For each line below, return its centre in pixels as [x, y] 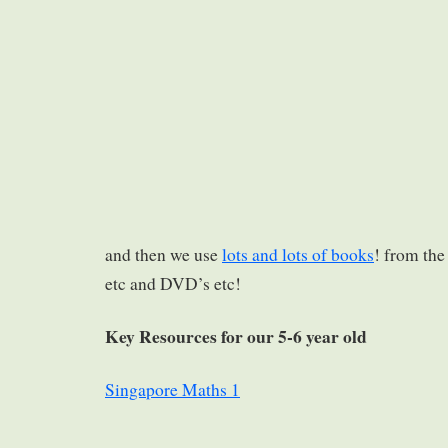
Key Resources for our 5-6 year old [236, 336]
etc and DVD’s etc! [173, 284]
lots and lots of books [298, 255]
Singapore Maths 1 [172, 390]
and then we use [163, 255]
